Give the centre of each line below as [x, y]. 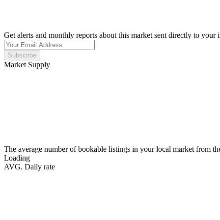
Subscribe [22, 55]
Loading [17, 158]
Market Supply [27, 64]
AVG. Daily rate [29, 166]
